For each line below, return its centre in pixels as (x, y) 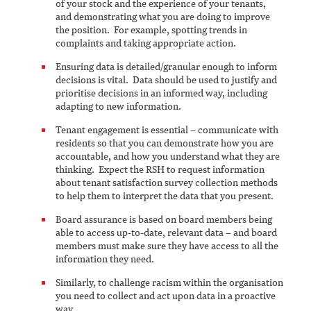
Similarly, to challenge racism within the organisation (169, 283)
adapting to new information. (119, 106)
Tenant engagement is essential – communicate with (167, 130)
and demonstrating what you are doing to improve (163, 17)
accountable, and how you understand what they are (168, 156)
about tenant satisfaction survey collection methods (167, 183)
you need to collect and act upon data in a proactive (166, 296)
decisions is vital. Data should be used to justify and (166, 80)
